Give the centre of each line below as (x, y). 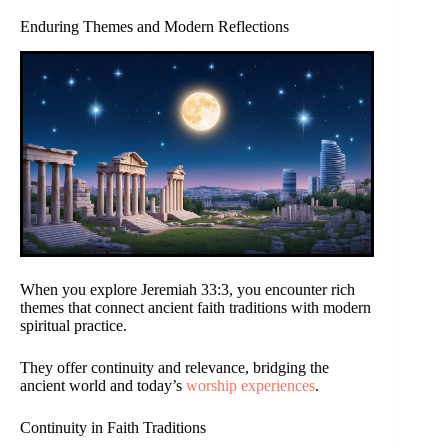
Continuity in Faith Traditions (113, 428)
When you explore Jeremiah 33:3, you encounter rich (187, 290)
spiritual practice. (73, 326)
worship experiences (250, 386)
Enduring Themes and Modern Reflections (154, 26)
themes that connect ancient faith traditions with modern (195, 308)
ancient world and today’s (103, 386)
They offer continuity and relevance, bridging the (174, 368)
